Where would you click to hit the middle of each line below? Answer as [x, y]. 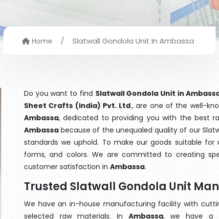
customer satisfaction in [67, 167]
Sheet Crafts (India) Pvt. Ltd [77, 106]
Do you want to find [60, 93]
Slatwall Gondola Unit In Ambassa [133, 41]
